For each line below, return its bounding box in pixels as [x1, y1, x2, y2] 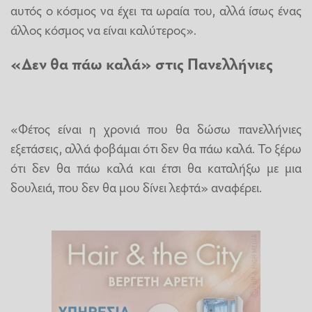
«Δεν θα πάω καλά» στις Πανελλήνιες [10, 53, 273, 75]
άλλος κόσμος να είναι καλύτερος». [10, 19, 196, 38]
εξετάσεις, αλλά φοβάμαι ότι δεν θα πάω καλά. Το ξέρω [10, 138, 302, 157]
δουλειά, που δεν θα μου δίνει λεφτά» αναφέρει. [10, 177, 262, 196]
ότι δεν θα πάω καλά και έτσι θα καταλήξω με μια [10, 157, 302, 176]
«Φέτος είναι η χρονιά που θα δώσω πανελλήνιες [10, 118, 302, 137]
